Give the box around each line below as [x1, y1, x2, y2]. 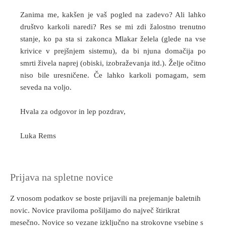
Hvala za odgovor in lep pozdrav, [20, 107, 126, 116]
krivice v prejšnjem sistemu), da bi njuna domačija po [20, 47, 206, 55]
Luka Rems [20, 132, 56, 140]
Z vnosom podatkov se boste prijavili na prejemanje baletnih [10, 194, 201, 202]
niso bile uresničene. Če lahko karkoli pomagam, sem [20, 71, 206, 79]
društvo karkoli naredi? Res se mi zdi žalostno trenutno [20, 23, 206, 31]
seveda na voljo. [20, 83, 72, 91]
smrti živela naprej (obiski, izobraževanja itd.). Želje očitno [20, 59, 206, 67]
